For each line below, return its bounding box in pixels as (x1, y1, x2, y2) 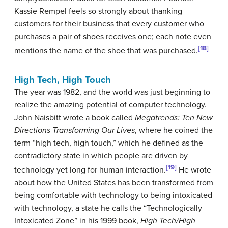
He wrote (177, 165, 211, 176)
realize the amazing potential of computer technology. (14, 99, 207, 110)
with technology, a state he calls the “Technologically (14, 203, 202, 214)
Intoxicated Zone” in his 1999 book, (14, 216, 140, 226)
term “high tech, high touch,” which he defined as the (14, 137, 203, 148)
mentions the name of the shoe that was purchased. (14, 45, 198, 56)
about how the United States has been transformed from (14, 178, 213, 188)
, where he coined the (135, 125, 213, 135)
